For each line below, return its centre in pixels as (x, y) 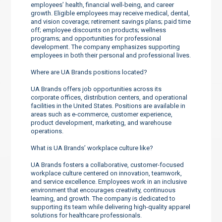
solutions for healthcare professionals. (86, 215)
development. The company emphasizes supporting (106, 47)
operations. (47, 131)
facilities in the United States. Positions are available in (108, 106)
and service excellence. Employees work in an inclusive (109, 181)
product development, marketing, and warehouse (101, 122)
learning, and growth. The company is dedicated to (103, 198)
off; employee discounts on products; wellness (99, 30)
